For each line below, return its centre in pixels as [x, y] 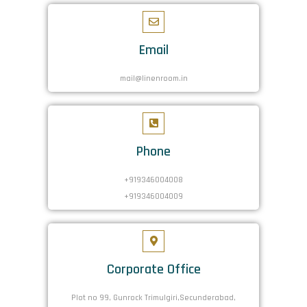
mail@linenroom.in [153, 78]
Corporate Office [153, 269]
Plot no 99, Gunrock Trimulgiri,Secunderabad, [153, 297]
